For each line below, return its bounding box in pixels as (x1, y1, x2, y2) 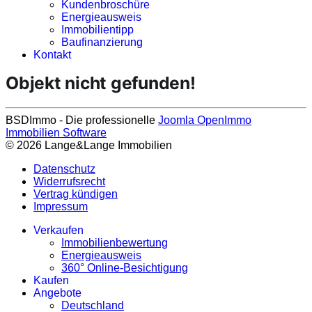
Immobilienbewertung (61, 237, 168, 249)
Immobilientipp (61, 24, 134, 36)
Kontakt (33, 49, 71, 61)
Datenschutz (33, 163, 95, 175)
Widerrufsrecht (33, 175, 105, 187)
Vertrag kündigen (33, 188, 118, 200)
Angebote (33, 287, 81, 299)
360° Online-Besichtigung (61, 262, 188, 274)
